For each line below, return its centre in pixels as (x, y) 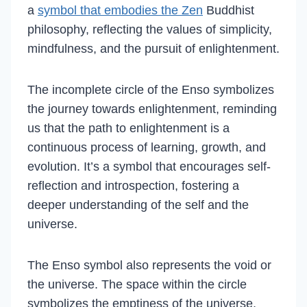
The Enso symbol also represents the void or (149, 265)
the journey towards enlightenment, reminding (152, 109)
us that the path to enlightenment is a (128, 128)
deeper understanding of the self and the (138, 205)
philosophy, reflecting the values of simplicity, (150, 29)
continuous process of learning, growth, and (147, 147)
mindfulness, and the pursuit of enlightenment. (153, 49)
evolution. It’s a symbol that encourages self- (149, 167)
